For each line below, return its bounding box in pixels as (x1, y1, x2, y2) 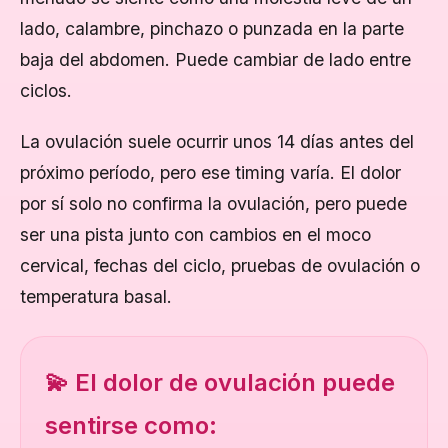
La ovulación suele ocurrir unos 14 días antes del (20, 131, 414, 152)
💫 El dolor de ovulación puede (45, 368, 395, 397)
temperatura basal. (20, 286, 172, 307)
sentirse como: (45, 411, 217, 440)
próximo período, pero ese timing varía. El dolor (20, 162, 401, 183)
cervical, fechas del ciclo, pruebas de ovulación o (20, 255, 420, 276)
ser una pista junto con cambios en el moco (20, 224, 371, 245)
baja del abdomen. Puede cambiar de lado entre (20, 49, 411, 70)
